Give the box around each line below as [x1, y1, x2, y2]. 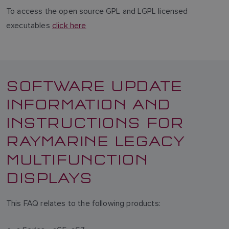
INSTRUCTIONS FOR [6, 112, 184, 131]
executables [6, 20, 52, 30]
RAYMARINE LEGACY [6, 130, 185, 150]
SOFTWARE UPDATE [6, 75, 182, 95]
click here [52, 20, 86, 30]
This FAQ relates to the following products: [6, 198, 161, 208]
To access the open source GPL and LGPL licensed [6, 6, 188, 16]
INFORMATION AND [6, 94, 171, 113]
